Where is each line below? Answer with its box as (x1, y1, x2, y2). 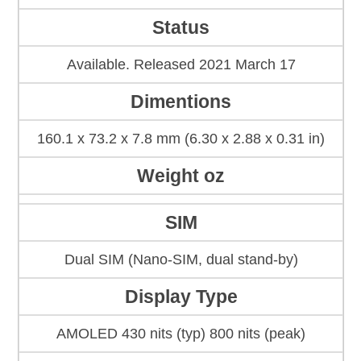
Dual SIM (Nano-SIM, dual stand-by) (64, 251, 298, 268)
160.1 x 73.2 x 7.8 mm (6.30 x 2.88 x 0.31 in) (37, 131, 325, 147)
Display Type (124, 286, 238, 308)
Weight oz (137, 165, 225, 187)
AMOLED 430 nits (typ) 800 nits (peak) (56, 326, 305, 342)
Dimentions (131, 91, 231, 113)
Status (152, 17, 210, 39)
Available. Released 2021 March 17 (66, 56, 296, 73)
